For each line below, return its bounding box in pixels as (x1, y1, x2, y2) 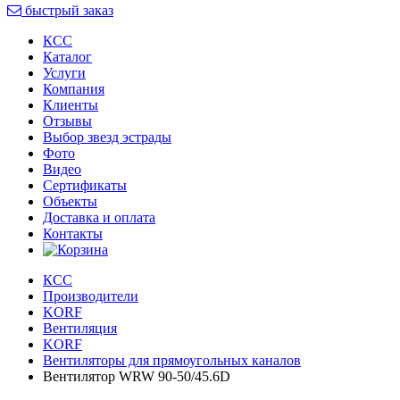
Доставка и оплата (43, 209, 155, 225)
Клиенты (43, 96, 98, 112)
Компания (43, 80, 104, 96)
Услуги (43, 64, 86, 80)
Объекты (43, 193, 97, 209)
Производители (43, 287, 138, 304)
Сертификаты (43, 177, 127, 193)
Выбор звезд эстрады (43, 129, 171, 145)
